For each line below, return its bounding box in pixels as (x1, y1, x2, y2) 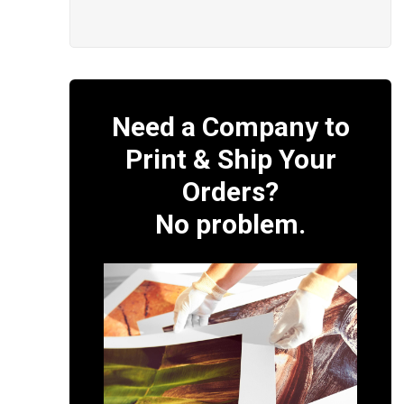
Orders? (182, 175, 279, 207)
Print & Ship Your (124, 142, 336, 175)
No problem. (155, 207, 306, 240)
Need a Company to (111, 110, 350, 142)
